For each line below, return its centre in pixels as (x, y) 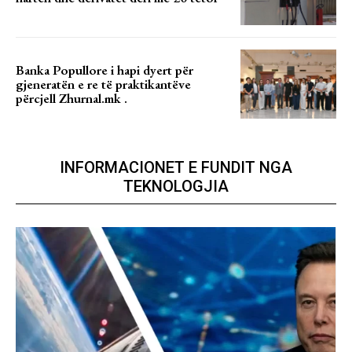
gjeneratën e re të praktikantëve (103, 84)
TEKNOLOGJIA (176, 187)
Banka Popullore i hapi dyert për (104, 70)
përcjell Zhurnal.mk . (71, 99)
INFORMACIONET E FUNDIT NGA (176, 168)
